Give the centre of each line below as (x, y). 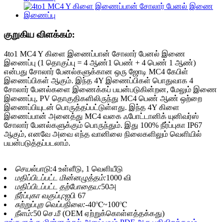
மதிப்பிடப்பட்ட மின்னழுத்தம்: (60, 177)
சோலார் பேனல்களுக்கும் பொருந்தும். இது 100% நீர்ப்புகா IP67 (103, 125)
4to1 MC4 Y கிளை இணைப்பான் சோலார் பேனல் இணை (95, 54)
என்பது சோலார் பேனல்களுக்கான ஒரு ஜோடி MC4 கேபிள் (96, 71)
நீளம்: (24, 213)
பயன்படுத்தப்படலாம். (37, 143)
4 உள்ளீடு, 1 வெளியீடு (88, 168)
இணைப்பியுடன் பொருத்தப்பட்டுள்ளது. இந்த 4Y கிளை (92, 107)
